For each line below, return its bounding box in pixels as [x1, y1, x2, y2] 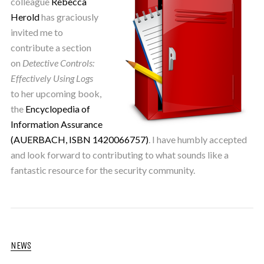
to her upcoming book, [10, 87, 101, 99]
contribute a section [10, 41, 91, 53]
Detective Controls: [22, 57, 94, 68]
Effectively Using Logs [10, 72, 93, 84]
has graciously [39, 11, 98, 22]
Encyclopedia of [25, 103, 90, 114]
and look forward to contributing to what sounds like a [10, 148, 229, 160]
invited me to [10, 26, 63, 38]
